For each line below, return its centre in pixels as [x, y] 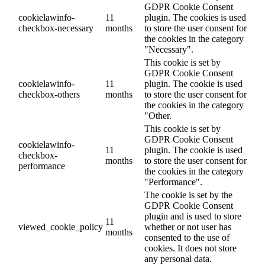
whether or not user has [188, 227]
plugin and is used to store [193, 216]
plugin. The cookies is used [195, 18]
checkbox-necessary [56, 28]
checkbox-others [49, 95]
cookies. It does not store [190, 248]
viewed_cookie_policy [61, 227]
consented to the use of [187, 238]
